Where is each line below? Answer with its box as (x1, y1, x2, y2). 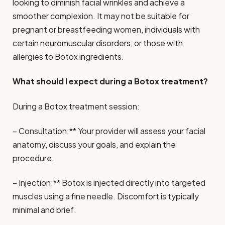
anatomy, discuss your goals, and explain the (13, 139, 176, 150)
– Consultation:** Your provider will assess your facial (13, 126, 205, 137)
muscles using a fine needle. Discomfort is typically (13, 191, 199, 202)
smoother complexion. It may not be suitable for (13, 11, 189, 22)
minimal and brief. (13, 204, 76, 215)
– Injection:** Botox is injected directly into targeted (13, 177, 205, 188)
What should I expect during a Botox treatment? (13, 76, 208, 87)
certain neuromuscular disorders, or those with (13, 38, 183, 49)
